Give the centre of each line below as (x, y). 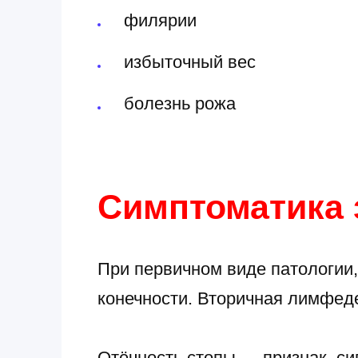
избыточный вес (189, 62)
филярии (160, 20)
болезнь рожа (179, 104)
